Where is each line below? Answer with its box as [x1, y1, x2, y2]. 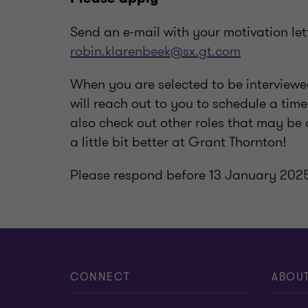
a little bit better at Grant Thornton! [70, 132, 290, 151]
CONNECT [70, 269, 131, 285]
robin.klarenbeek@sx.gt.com [70, 41, 241, 60]
